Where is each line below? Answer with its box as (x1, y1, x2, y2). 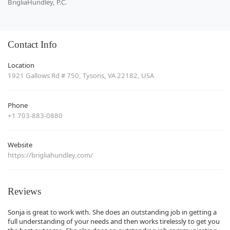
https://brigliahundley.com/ (8, 150, 93, 160)
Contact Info (8, 39, 57, 50)
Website (8, 140, 32, 150)
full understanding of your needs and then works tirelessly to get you (8, 216, 220, 226)
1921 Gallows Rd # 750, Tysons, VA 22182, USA (8, 71, 154, 81)
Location (8, 61, 34, 70)
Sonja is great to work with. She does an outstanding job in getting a (8, 207, 217, 217)
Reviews (8, 186, 41, 197)
